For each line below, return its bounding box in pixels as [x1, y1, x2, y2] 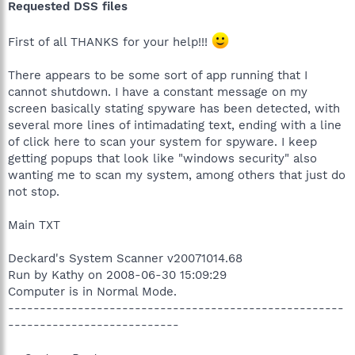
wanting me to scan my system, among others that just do [8, 167, 345, 182]
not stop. [8, 184, 59, 199]
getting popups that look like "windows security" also [8, 151, 317, 166]
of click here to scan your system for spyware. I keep [8, 134, 317, 149]
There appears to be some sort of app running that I [8, 67, 307, 82]
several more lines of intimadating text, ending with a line [8, 117, 342, 132]
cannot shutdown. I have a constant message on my [8, 84, 307, 99]
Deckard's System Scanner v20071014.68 [8, 250, 242, 265]
